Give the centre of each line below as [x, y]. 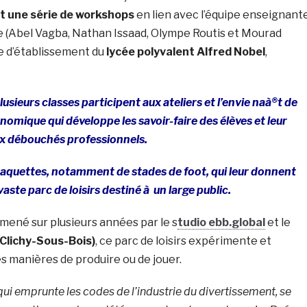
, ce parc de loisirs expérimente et [183, 241]
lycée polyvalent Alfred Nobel [185, 51]
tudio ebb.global [221, 222]
